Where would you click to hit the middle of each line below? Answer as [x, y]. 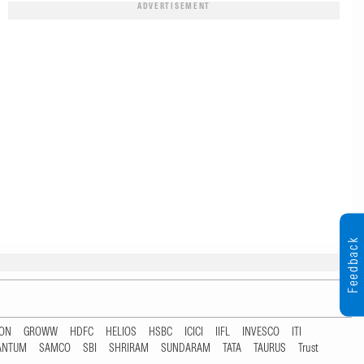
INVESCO [261, 331]
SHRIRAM [129, 348]
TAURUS [270, 348]
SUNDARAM [186, 348]
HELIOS [121, 331]
